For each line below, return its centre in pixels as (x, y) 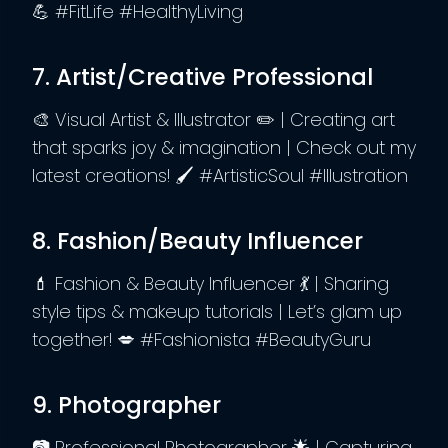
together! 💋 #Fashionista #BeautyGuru (201, 339)
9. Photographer (126, 405)
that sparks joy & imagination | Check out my (224, 147)
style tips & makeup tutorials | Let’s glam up (217, 311)
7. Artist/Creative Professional (202, 77)
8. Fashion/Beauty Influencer (197, 241)
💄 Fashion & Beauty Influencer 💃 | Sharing (210, 283)
